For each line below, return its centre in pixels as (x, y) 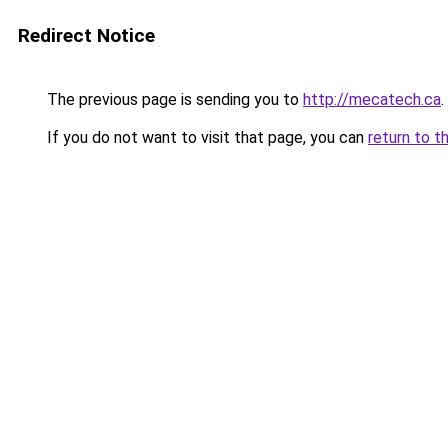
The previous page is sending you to (173, 99)
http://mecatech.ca (372, 99)
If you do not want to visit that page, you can (205, 137)
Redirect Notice (86, 35)
